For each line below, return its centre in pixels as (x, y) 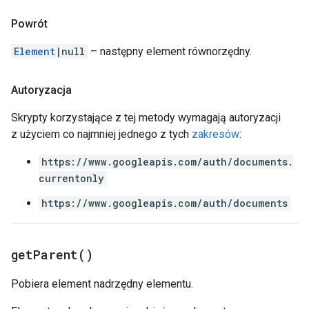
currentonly (71, 178)
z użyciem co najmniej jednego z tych (101, 134)
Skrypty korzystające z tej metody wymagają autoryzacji (146, 118)
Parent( (59, 255)
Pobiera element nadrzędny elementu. (102, 284)
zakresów (216, 134)
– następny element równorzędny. (170, 51)
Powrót (29, 24)
